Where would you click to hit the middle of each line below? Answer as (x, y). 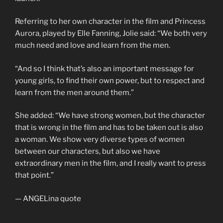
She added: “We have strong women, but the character (110, 116)
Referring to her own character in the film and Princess (110, 22)
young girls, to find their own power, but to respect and (110, 80)
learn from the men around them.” (74, 92)
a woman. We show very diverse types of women (100, 140)
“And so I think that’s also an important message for (105, 68)
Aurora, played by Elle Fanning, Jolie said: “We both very (111, 34)
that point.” (34, 175)
